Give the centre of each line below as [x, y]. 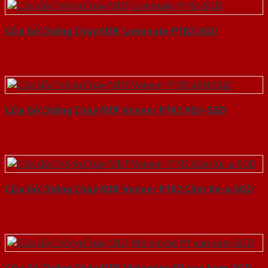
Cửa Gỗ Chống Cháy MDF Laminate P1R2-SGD [111, 31]
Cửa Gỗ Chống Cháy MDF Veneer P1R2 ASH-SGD [115, 110]
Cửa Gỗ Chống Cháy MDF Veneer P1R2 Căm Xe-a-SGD [129, 189]
